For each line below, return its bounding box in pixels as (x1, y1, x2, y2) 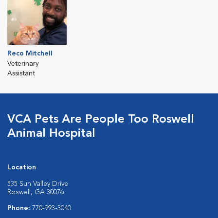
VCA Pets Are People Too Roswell (7, 113, 194, 126)
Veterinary (7, 60, 39, 67)
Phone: (7, 204, 32, 212)
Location (7, 163, 36, 171)
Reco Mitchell (7, 50, 53, 57)
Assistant (7, 70, 35, 77)
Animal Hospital (7, 127, 95, 140)
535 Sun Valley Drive (7, 180, 68, 187)
